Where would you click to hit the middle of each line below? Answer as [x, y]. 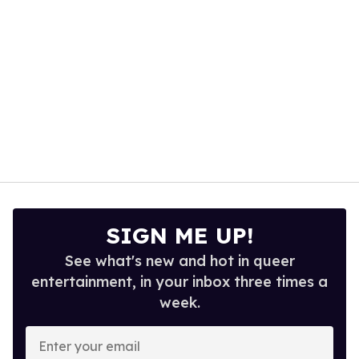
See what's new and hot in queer [179, 261]
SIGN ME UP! [179, 236]
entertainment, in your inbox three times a [179, 282]
